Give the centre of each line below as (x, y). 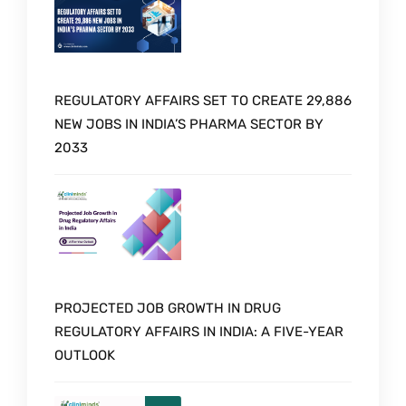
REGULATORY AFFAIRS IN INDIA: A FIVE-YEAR (199, 332)
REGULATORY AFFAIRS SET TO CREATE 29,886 (203, 101)
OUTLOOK (85, 356)
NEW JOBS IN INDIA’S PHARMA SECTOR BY (189, 125)
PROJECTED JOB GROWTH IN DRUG (168, 309)
